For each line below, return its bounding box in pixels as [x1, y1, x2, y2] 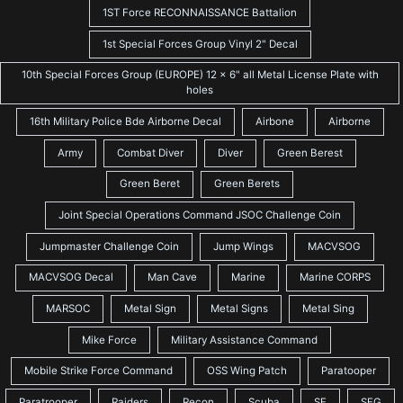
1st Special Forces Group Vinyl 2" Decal [102, 37, 298, 50]
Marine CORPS [300, 271, 371, 284]
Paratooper [320, 364, 376, 378]
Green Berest [276, 146, 343, 159]
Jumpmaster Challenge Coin [39, 239, 179, 253]
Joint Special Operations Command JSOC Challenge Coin [58, 209, 341, 222]
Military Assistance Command [171, 333, 318, 346]
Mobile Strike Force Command [23, 364, 173, 378]
